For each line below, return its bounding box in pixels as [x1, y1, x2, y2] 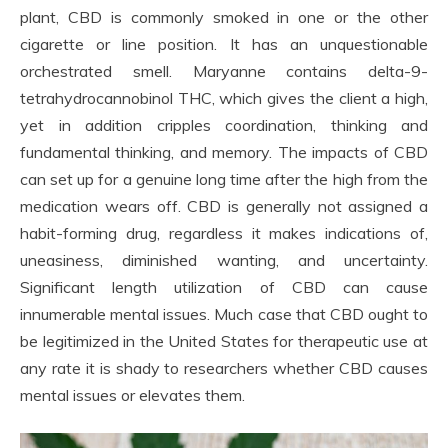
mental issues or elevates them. [20, 385, 245, 406]
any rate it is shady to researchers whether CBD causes [20, 358, 428, 379]
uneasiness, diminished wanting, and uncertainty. [20, 250, 428, 271]
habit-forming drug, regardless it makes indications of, [20, 223, 428, 244]
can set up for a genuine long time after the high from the [20, 169, 428, 190]
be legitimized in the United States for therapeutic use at [20, 331, 428, 352]
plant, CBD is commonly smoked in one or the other [20, 7, 428, 28]
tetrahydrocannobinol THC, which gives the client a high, [20, 88, 428, 109]
